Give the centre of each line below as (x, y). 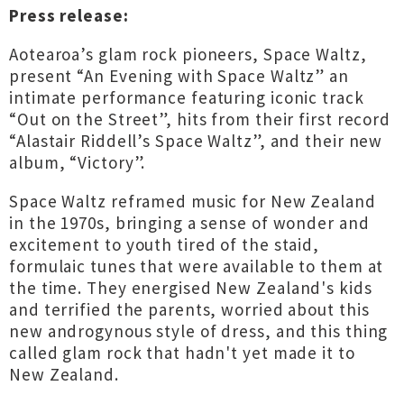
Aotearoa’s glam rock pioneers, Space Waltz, (188, 54)
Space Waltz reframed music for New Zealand (193, 201)
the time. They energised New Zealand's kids (191, 288)
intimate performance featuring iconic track (187, 97)
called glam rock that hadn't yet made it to (182, 353)
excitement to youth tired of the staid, (165, 244)
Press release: (69, 15)
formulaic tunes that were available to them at (197, 266)
